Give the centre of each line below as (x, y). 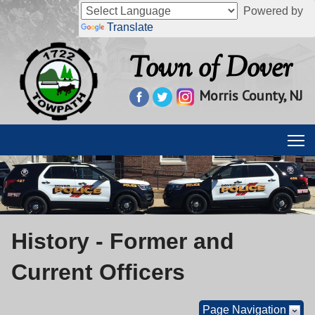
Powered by (270, 11)
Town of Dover (211, 70)
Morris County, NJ (251, 96)
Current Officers (98, 272)
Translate (130, 27)
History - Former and (123, 241)
